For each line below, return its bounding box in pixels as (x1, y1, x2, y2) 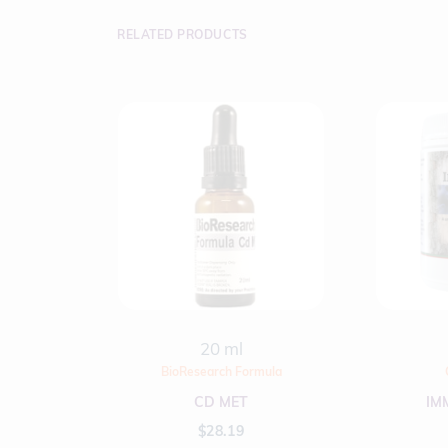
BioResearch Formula (160, 364, 282, 379)
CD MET (194, 393, 248, 411)
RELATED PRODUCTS (117, 27, 248, 42)
